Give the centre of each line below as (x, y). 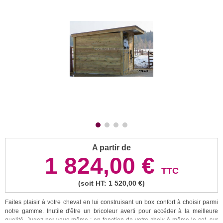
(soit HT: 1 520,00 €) (111, 183)
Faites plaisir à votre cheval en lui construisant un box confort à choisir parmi (111, 202)
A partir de (111, 147)
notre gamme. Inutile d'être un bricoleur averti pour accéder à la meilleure (111, 211)
